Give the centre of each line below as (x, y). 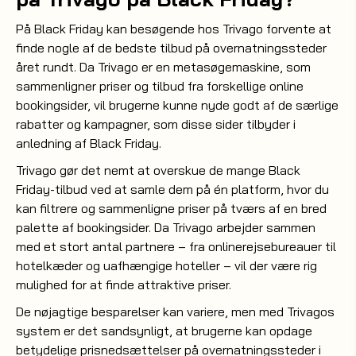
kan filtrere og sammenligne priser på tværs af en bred (171, 208)
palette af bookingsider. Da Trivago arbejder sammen (166, 227)
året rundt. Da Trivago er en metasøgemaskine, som (163, 67)
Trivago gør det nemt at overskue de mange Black (158, 170)
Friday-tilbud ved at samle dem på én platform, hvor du (172, 189)
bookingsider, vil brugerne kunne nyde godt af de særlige (177, 105)
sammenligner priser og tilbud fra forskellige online (160, 86)
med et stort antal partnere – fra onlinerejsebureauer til (176, 246)
